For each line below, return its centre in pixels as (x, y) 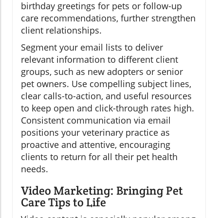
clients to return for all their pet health (99, 157)
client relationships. (61, 30)
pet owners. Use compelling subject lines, (106, 84)
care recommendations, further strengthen (108, 18)
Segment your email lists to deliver (92, 47)
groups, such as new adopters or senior (102, 72)
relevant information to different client (100, 60)
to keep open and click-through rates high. (108, 108)
